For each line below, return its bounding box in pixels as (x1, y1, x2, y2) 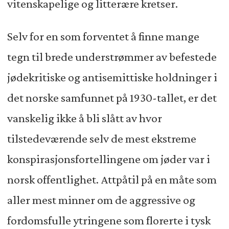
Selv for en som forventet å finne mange (7, 30, 199, 43)
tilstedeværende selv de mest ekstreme (7, 132, 196, 146)
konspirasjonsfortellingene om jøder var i (7, 152, 210, 166)
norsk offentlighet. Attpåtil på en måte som (7, 173, 217, 187)
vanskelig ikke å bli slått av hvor (7, 111, 162, 125)
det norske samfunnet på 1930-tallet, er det (7, 91, 217, 105)
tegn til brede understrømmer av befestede (7, 50, 217, 64)
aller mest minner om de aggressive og (7, 193, 195, 207)
